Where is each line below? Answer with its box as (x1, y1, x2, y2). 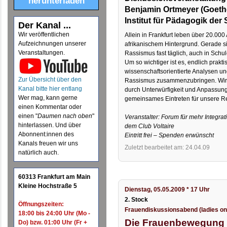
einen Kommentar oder (18, 103, 82, 111)
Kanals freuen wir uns (18, 140, 79, 147)
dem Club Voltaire (125, 122, 175, 130)
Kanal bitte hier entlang (18, 85, 83, 93)
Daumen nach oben (37, 112, 93, 120)
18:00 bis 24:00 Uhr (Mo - (18, 210, 91, 217)
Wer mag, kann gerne (18, 94, 78, 102)
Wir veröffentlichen (18, 31, 70, 39)
